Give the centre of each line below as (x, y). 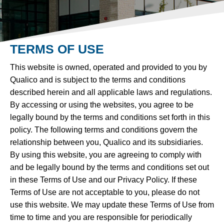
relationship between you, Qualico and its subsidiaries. (106, 142)
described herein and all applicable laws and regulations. (111, 92)
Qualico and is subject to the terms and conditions (98, 79)
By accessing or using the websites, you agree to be (102, 104)
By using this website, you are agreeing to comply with (106, 154)
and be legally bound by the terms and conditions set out (109, 167)
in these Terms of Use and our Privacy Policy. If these (103, 179)
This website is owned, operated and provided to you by (108, 67)
